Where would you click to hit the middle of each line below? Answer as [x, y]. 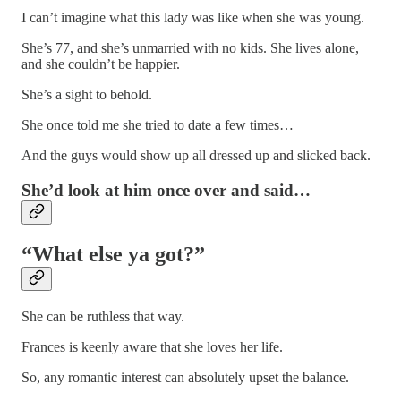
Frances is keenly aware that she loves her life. [152, 346]
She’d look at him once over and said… [166, 190]
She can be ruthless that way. [103, 316]
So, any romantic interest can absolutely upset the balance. [185, 377]
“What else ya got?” [113, 254]
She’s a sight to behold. [87, 95]
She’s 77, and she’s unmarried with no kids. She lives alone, [190, 48]
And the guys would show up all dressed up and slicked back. [196, 156]
